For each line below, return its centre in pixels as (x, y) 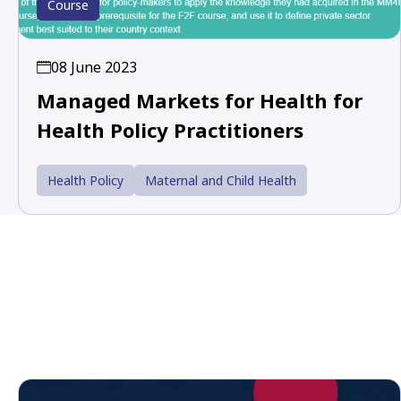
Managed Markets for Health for (200, 101)
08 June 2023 (94, 68)
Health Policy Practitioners (170, 130)
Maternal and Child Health (221, 181)
